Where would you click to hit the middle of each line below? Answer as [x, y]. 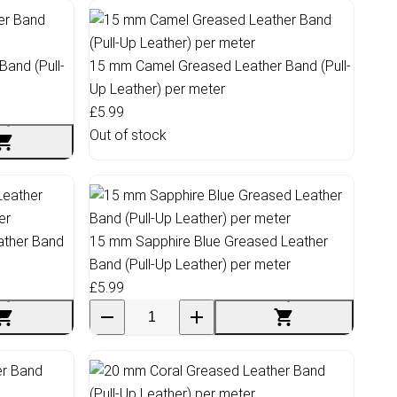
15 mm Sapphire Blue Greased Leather [209, 241]
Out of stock [128, 135]
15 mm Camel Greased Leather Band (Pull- [220, 66]
